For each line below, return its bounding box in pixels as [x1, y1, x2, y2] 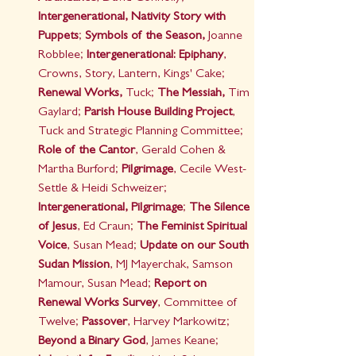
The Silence [189, 202, 253, 215]
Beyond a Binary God [38, 335, 145, 349]
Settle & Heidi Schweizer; [38, 183, 170, 196]
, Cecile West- [173, 164, 246, 177]
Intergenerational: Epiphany [87, 49, 223, 63]
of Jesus [38, 221, 77, 234]
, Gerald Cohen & [135, 145, 229, 158]
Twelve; [38, 316, 82, 330]
